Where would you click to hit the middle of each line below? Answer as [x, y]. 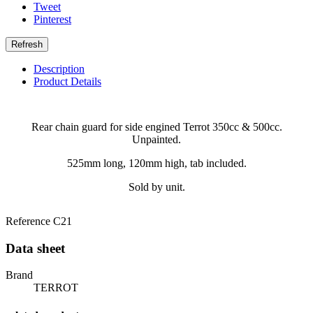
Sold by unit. [156, 187]
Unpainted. [156, 139]
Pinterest [52, 19]
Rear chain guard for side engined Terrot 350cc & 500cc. [156, 127]
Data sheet [35, 248]
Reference [29, 221]
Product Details [67, 81]
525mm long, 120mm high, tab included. [156, 163]
